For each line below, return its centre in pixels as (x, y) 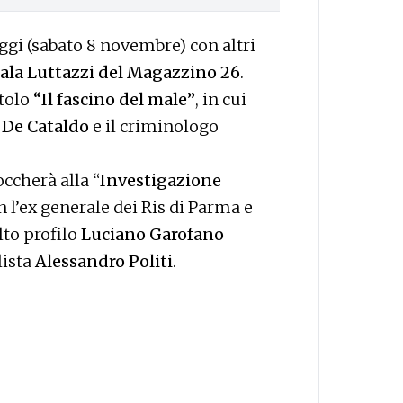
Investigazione (161, 180)
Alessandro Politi (104, 261)
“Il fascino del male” (114, 99)
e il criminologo (154, 126)
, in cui (221, 99)
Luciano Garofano (152, 234)
